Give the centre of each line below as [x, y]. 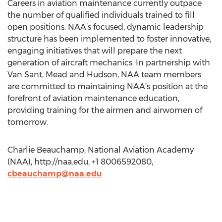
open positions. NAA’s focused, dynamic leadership [106, 27]
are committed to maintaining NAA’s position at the [108, 86]
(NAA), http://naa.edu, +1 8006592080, [80, 162]
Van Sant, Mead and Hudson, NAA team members [104, 75]
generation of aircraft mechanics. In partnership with [109, 63]
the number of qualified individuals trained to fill [101, 15]
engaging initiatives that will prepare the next [95, 51]
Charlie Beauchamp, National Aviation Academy [101, 150]
